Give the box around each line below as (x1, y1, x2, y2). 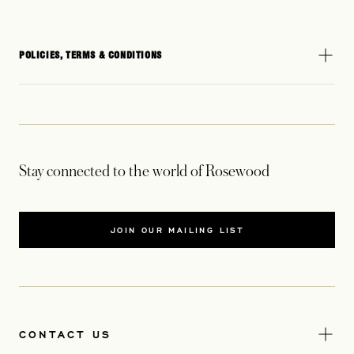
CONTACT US (19, 326, 111, 342)
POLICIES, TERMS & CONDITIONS (19, 49, 162, 62)
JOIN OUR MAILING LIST (110, 224, 244, 236)
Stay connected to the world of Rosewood (19, 163, 269, 181)
